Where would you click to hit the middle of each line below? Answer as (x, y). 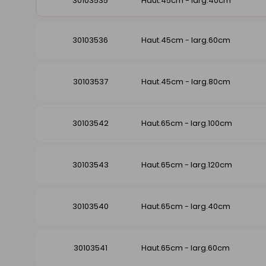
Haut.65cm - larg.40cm (186, 207)
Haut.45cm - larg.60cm (186, 40)
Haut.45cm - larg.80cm (186, 82)
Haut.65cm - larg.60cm (186, 248)
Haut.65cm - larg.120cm (187, 165)
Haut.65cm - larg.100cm (187, 123)
